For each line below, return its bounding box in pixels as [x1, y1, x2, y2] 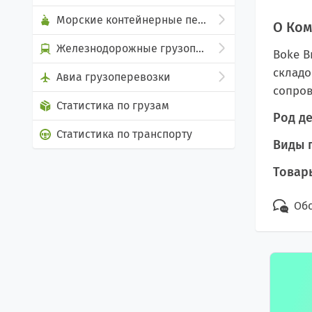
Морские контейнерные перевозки [198, 13, 206, 26]
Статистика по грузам [56, 99, 169, 112]
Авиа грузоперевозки [56, 70, 171, 84]
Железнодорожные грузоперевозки [196, 42, 204, 55]
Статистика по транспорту [56, 127, 192, 141]
